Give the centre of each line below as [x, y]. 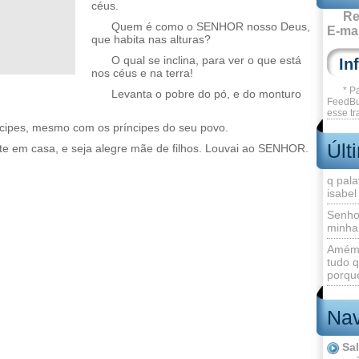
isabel [342, 193]
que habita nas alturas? [151, 39]
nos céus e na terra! [142, 73]
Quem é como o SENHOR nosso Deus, [211, 26]
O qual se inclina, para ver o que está [206, 60]
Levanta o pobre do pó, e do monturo [206, 94]
